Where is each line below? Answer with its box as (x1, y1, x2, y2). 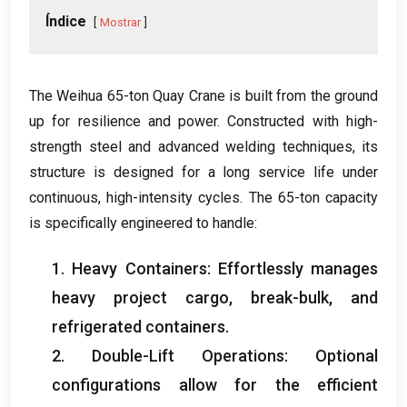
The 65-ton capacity (248, 188, 379, 206)
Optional (315, 345, 378, 365)
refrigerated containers (52, 316, 225, 336)
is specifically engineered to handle (29, 213, 254, 232)
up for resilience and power (29, 112, 218, 130)
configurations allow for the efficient (52, 374, 378, 394)
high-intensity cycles (106, 188, 241, 206)
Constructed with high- (227, 112, 379, 130)
